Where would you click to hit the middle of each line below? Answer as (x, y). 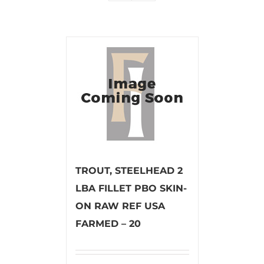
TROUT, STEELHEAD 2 (129, 170)
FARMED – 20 (108, 223)
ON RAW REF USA (120, 206)
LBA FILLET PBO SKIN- (131, 188)
